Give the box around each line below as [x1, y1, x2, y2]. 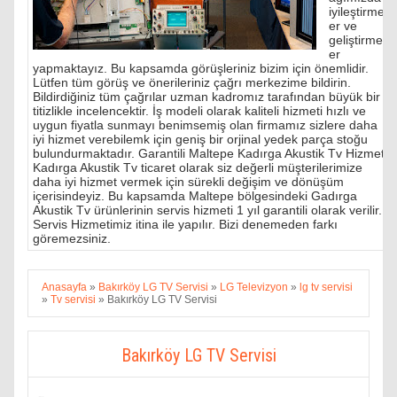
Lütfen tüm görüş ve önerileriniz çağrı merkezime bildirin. [33, 74, 351, 90]
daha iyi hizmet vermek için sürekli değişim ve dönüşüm [33, 174, 344, 189]
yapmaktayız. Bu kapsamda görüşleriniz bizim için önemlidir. [33, 60, 369, 75]
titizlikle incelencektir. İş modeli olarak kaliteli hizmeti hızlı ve [33, 103, 366, 118]
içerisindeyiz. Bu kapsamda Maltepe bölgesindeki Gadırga [33, 188, 357, 203]
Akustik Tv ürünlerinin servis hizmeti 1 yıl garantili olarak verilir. [33, 202, 382, 217]
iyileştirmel [329, 4, 387, 19]
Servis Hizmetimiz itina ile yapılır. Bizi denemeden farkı [33, 216, 338, 231]
